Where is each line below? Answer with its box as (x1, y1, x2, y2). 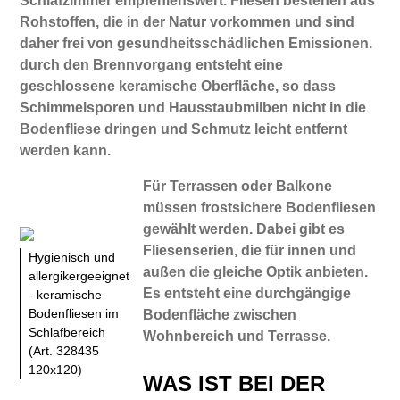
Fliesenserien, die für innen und (143, 242, 357, 258)
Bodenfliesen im (29, 305, 120, 321)
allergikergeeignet (29, 268, 130, 283)
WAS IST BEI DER (143, 371, 326, 396)
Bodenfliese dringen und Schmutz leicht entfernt (20, 121, 348, 137)
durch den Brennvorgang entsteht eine (20, 56, 284, 72)
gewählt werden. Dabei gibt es (143, 221, 346, 237)
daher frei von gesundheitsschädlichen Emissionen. (20, 35, 373, 51)
